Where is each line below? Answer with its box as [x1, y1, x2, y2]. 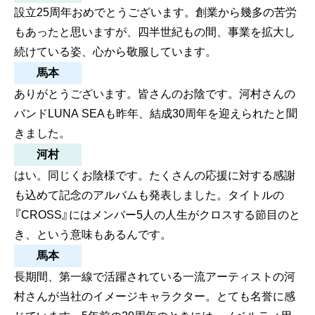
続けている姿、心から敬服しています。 [14, 45, 217, 58]
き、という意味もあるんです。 [14, 228, 172, 240]
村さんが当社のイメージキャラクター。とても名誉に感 [14, 290, 295, 302]
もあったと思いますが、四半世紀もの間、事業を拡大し [14, 25, 295, 38]
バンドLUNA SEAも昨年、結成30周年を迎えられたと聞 [14, 107, 297, 120]
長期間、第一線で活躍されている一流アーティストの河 [14, 270, 295, 283]
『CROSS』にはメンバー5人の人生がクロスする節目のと [14, 208, 300, 221]
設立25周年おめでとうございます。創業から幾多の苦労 [14, 6, 297, 18]
